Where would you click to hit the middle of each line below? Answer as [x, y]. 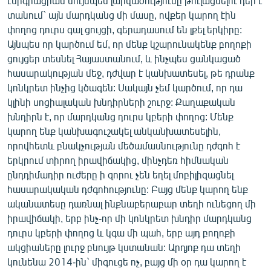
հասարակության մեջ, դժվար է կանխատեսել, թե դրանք [131, 73]
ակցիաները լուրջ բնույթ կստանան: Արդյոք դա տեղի [124, 247]
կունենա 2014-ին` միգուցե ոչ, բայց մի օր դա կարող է [127, 261]
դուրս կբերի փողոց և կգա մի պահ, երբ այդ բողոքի [121, 232]
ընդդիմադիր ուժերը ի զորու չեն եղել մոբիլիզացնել [120, 174]
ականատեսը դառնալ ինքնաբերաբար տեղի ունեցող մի [132, 203]
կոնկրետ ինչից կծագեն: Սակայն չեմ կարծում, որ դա [125, 87]
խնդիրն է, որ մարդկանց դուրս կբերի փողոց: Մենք [120, 116]
